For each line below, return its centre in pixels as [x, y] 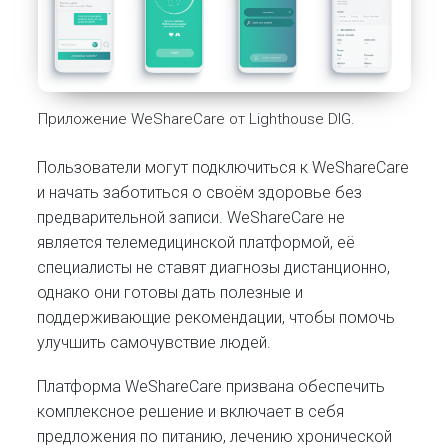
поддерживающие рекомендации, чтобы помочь [216, 317]
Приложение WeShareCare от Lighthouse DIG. [196, 118]
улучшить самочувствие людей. [154, 342]
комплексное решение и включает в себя [191, 411]
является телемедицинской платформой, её [196, 242]
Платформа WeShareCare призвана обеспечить [211, 386]
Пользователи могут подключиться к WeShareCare [223, 167]
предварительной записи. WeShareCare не [191, 217]
